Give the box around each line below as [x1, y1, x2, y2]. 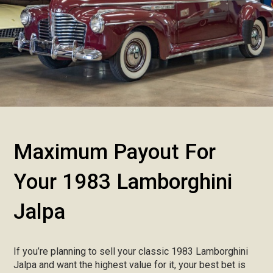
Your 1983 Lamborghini [13, 169, 233, 194]
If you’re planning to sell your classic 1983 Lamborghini [13, 246, 249, 257]
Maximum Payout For [13, 140, 216, 165]
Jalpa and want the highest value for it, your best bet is [13, 259, 246, 271]
